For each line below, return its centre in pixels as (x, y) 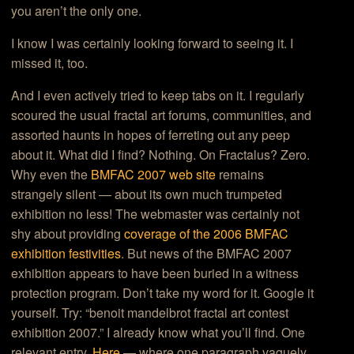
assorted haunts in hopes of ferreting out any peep (151, 135)
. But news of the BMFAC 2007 (207, 254)
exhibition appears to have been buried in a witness (155, 273)
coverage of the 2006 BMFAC (207, 234)
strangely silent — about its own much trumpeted (147, 194)
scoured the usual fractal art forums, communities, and (162, 115)
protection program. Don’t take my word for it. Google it (163, 293)
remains (240, 175)
